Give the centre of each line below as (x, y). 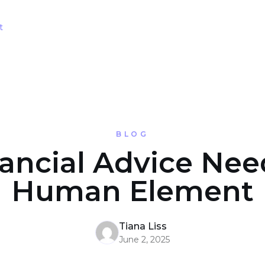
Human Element (132, 191)
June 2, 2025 (144, 240)
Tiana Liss (143, 226)
